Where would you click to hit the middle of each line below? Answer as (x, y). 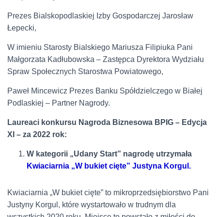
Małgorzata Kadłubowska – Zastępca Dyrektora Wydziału (106, 59)
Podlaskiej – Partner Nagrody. (59, 103)
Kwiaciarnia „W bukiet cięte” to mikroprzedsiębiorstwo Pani (108, 192)
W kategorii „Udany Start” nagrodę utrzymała (109, 154)
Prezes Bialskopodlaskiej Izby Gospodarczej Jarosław (100, 15)
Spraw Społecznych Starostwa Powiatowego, (85, 71)
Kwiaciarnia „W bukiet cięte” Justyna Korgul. (109, 166)
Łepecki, (22, 28)
